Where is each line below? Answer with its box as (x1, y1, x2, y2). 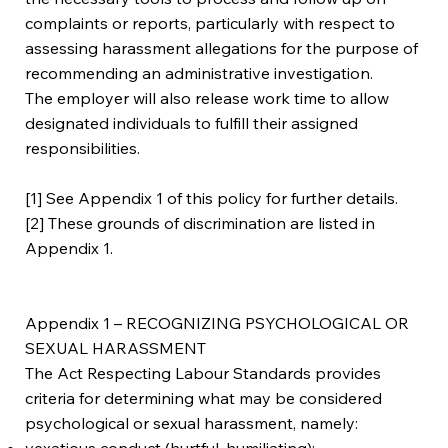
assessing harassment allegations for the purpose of (25, 37, 419, 58)
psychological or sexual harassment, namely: (25, 412, 359, 433)
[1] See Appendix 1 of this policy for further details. (25, 187, 399, 208)
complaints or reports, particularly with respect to (25, 12, 396, 33)
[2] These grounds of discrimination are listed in (25, 212, 376, 233)
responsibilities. (25, 137, 141, 158)
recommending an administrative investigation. (25, 62, 374, 83)
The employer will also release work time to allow (25, 87, 390, 108)
